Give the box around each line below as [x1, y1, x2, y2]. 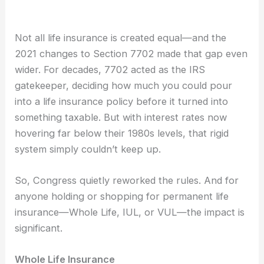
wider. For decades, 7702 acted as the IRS [15, 63, 206, 75]
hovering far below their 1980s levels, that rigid [15, 127, 229, 139]
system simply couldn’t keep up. [15, 143, 161, 155]
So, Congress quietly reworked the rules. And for [15, 174, 239, 187]
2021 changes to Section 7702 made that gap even [15, 47, 248, 60]
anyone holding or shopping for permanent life [15, 190, 229, 203]
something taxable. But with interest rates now [15, 111, 227, 123]
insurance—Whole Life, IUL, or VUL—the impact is [15, 206, 245, 219]
